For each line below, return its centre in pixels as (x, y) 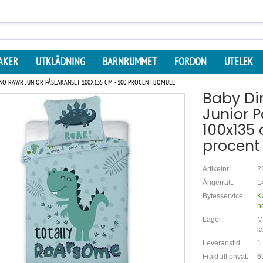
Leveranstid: (222, 243)
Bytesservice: (223, 196)
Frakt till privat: (225, 257)
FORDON (190, 61)
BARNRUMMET (130, 61)
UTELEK (239, 61)
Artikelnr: (216, 169)
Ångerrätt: (218, 183)
